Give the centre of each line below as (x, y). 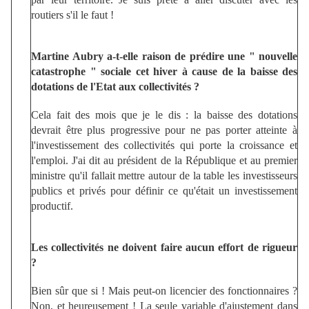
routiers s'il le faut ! (72, 14)
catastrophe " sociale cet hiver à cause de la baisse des (164, 71)
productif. (52, 206)
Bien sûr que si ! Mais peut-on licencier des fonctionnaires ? (164, 290)
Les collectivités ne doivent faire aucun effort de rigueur (164, 247)
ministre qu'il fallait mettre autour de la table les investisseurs (164, 175)
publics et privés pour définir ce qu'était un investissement (164, 190)
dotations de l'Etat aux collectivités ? (115, 86)
